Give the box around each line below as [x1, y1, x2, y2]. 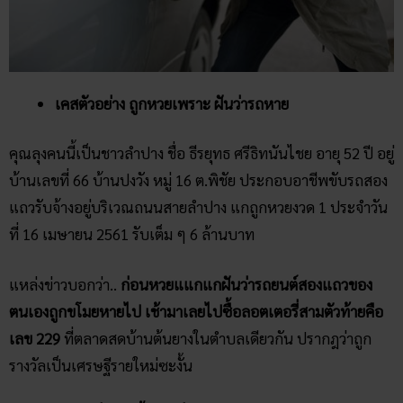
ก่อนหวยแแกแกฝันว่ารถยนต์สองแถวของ [117, 273, 372, 294]
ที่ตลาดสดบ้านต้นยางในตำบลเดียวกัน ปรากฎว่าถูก [60, 327, 372, 348]
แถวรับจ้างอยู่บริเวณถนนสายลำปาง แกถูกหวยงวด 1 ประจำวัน [9, 197, 388, 218]
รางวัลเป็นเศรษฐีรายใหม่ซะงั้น [9, 354, 193, 375]
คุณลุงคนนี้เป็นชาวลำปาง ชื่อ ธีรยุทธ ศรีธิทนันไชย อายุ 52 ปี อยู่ [9, 143, 394, 164]
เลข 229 [9, 327, 60, 348]
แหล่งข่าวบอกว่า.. [9, 273, 117, 294]
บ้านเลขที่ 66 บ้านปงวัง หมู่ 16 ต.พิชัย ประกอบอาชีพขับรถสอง [9, 170, 388, 191]
